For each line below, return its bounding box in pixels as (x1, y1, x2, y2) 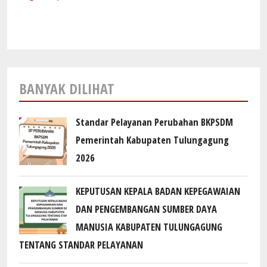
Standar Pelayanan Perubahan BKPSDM (76, 114, 233, 129)
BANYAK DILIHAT (19, 78, 114, 98)
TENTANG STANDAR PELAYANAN (19, 237, 143, 252)
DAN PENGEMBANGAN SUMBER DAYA (76, 201, 217, 216)
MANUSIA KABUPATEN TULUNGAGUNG (76, 219, 222, 234)
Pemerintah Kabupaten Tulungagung (76, 132, 229, 147)
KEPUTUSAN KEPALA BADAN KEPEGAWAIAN (76, 184, 240, 198)
